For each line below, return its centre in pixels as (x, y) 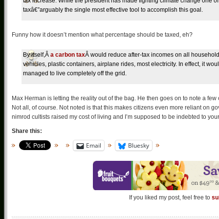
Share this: (27, 131)
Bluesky (139, 145)
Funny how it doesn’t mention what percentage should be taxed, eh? (102, 35)
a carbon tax (68, 55)
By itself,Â (37, 55)
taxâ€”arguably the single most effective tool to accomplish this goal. (113, 10)
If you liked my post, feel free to (170, 198)
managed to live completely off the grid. (75, 73)
